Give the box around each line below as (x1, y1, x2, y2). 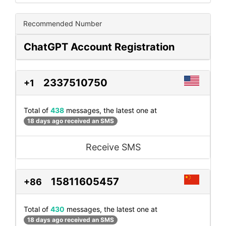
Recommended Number (23, 19, 102, 28)
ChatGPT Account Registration (24, 40, 175, 53)
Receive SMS (85, 141, 141, 152)
